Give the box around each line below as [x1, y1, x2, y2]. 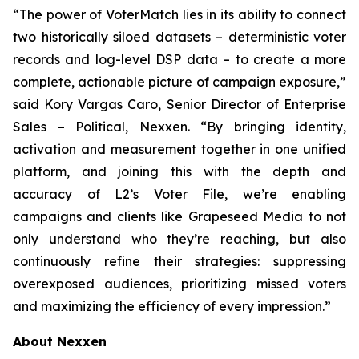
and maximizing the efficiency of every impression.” [13, 298, 331, 315]
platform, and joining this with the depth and [13, 163, 346, 180]
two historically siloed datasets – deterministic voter [13, 29, 346, 46]
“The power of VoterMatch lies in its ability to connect [13, 6, 346, 23]
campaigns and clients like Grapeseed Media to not [13, 208, 346, 225]
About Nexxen [13, 333, 107, 350]
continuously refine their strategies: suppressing [13, 253, 346, 270]
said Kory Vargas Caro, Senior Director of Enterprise [13, 96, 346, 113]
